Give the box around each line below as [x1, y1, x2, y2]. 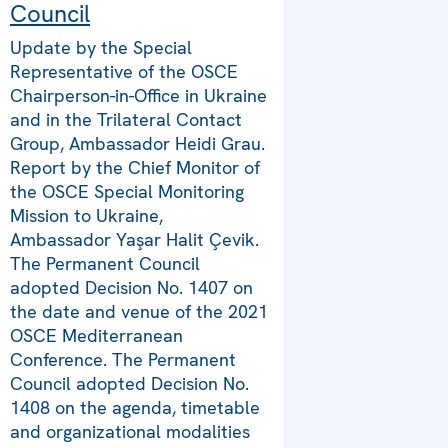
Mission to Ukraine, [10, 204, 163, 228]
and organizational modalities [10, 420, 250, 444]
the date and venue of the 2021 [10, 300, 268, 324]
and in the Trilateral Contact [10, 108, 242, 132]
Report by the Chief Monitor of [10, 156, 260, 180]
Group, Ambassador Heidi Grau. [10, 132, 265, 156]
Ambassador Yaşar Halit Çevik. [10, 228, 259, 252]
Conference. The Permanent [10, 348, 236, 372]
